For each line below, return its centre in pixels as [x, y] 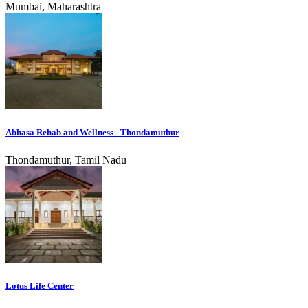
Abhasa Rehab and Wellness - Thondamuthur [92, 133]
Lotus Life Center [40, 285]
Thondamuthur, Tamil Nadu [66, 159]
